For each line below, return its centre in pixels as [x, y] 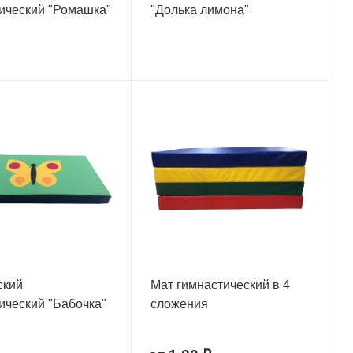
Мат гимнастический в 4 [220, 284]
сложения [179, 303]
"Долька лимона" [199, 9]
